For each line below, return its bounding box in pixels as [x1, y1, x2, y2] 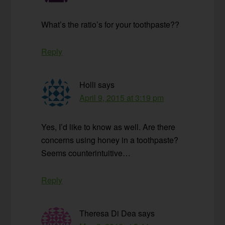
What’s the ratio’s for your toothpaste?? [41, 19, 180, 31]
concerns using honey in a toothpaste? [41, 134, 179, 146]
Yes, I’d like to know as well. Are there [41, 121, 176, 133]
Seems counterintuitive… [41, 147, 131, 159]
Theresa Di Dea [79, 207, 137, 219]
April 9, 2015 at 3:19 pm [79, 92, 164, 104]
